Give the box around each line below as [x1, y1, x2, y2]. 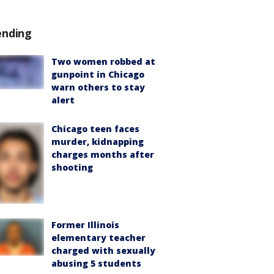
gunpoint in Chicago [51, 68, 144, 80]
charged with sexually [51, 245, 155, 257]
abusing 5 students [51, 257, 141, 270]
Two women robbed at [51, 56, 155, 67]
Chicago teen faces [51, 123, 139, 135]
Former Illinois [51, 219, 119, 231]
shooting [51, 161, 93, 173]
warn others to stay [51, 81, 145, 93]
